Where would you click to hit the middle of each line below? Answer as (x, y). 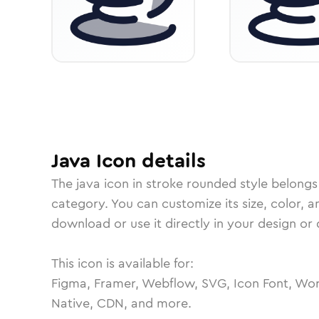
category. (81, 204)
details (171, 161)
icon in (123, 184)
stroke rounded (191, 184)
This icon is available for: (122, 263)
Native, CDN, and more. (121, 303)
